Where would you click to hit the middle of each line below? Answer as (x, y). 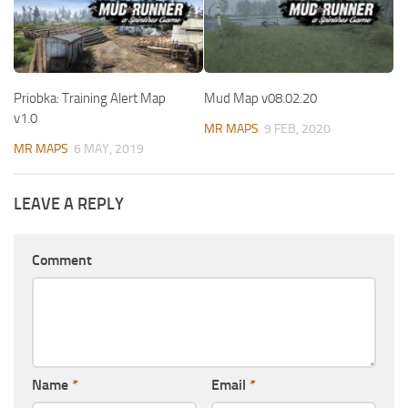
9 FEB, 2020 (297, 129)
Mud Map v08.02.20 (260, 99)
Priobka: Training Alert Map (90, 99)
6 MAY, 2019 (109, 149)
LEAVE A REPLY (69, 204)
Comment (62, 260)
